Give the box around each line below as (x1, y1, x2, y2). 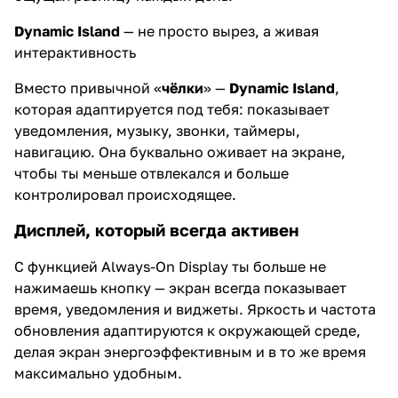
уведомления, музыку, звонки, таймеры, (14, 121, 300, 139)
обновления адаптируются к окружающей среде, (14, 321, 361, 339)
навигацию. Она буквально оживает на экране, (14, 142, 346, 161)
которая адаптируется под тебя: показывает (14, 99, 330, 118)
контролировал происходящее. (14, 185, 236, 203)
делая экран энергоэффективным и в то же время (14, 342, 366, 361)
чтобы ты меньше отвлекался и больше (14, 163, 289, 182)
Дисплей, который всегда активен (14, 219, 298, 240)
